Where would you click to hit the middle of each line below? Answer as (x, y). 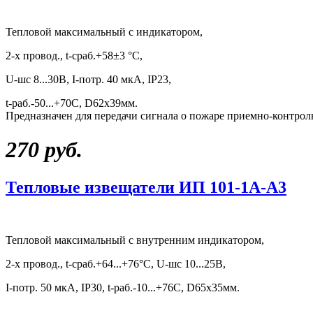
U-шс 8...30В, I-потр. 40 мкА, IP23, (88, 79)
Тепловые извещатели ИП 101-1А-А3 (146, 187)
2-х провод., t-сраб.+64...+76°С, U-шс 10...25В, (116, 264)
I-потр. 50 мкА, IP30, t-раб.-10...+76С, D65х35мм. (123, 288)
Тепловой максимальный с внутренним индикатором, (135, 240)
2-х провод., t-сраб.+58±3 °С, (74, 55)
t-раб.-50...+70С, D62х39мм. (72, 103)
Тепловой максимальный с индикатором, (104, 31)
